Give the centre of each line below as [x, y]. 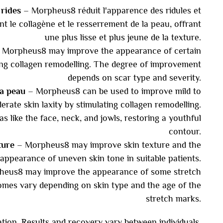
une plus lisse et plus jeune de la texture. [123, 37]
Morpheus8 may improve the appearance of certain [102, 51]
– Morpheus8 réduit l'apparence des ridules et [111, 10]
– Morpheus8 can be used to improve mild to [113, 91]
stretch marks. [173, 199]
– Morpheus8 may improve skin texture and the [108, 145]
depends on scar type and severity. [134, 78]
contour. [185, 131]
